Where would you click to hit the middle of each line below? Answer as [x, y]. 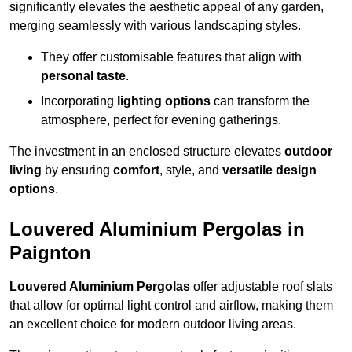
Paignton [50, 253]
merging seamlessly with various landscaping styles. [155, 26]
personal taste [83, 76]
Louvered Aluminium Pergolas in [157, 229]
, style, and [191, 170]
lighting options [164, 101]
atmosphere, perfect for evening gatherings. [161, 120]
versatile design [269, 170]
